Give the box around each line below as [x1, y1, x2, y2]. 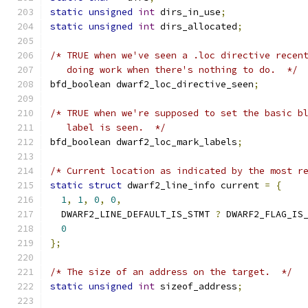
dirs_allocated [155, 21, 237, 32]
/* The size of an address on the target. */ [50, 266, 292, 278]
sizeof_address [155, 280, 237, 292]
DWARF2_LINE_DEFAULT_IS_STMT [50, 208, 215, 220]
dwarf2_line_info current [122, 179, 265, 191]
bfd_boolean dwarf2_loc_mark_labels [50, 136, 237, 148]
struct [89, 179, 122, 191]
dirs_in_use [155, 6, 221, 18]
